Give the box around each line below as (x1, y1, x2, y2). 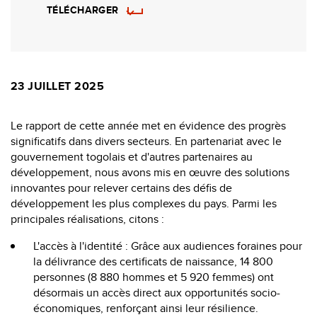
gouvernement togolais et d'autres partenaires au (11, 148, 253, 165)
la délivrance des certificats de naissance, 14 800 (33, 253, 273, 270)
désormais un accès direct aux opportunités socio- (33, 284, 280, 301)
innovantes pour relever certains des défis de (11, 179, 232, 196)
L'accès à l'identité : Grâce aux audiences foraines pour (33, 237, 302, 254)
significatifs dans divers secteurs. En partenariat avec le (11, 132, 282, 149)
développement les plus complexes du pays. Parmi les (11, 195, 277, 212)
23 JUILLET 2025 (11, 77, 105, 94)
